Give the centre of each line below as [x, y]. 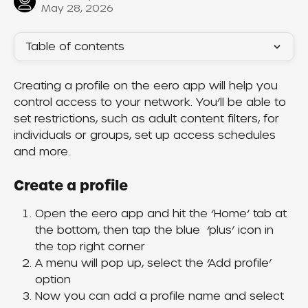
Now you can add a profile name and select [161, 296]
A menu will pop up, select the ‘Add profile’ [155, 263]
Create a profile [71, 186]
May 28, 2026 [77, 8]
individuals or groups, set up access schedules [146, 135]
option [53, 280]
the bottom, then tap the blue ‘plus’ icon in [156, 230]
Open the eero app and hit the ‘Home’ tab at [163, 214]
